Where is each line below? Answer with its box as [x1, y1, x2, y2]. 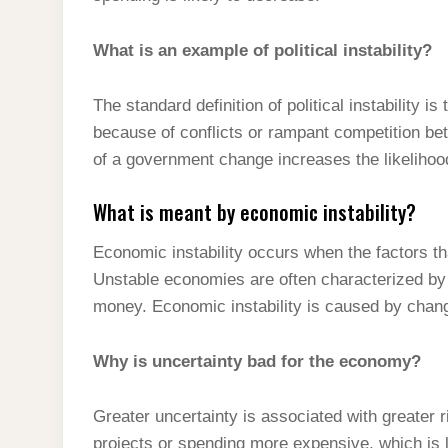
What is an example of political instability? [93, 41, 432, 60]
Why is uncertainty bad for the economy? [93, 352, 421, 371]
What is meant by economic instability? [93, 197, 416, 227]
